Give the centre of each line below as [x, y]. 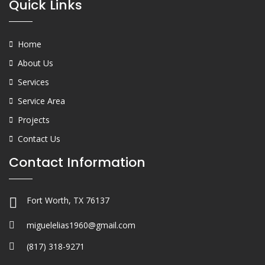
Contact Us [39, 138]
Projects [34, 119]
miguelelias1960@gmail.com [81, 225]
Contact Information [77, 162]
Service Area [41, 101]
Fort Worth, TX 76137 [68, 200]
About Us [35, 63]
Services [33, 82]
